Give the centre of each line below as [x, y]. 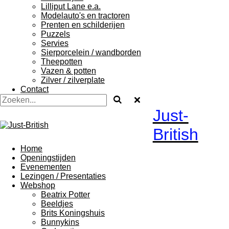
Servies [55, 43]
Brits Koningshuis [73, 213]
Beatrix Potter [65, 194]
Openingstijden [48, 158]
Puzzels [55, 34]
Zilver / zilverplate [73, 80]
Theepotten [62, 62]
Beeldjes [57, 204]
